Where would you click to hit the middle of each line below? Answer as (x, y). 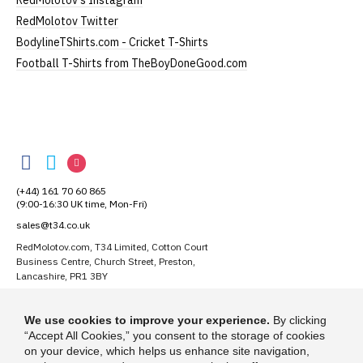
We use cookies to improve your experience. (147, 320)
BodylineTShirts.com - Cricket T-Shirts (112, 42)
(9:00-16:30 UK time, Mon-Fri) (82, 204)
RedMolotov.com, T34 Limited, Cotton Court (112, 247)
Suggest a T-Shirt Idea (98, 311)
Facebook (52, 199)
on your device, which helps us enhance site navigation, (167, 351)
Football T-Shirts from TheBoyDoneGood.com (132, 63)
